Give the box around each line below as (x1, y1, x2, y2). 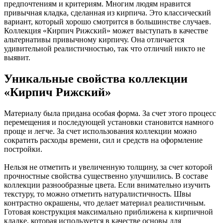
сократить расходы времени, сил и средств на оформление (4, 136, 203, 145)
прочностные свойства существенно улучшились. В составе (4, 172, 208, 181)
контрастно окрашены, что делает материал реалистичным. (4, 199, 206, 208)
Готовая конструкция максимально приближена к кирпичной (4, 208, 213, 217)
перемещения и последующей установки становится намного (4, 118, 214, 127)
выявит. (4, 53, 32, 62)
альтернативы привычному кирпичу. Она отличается (4, 35, 184, 44)
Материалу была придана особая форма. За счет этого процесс (4, 109, 216, 118)
